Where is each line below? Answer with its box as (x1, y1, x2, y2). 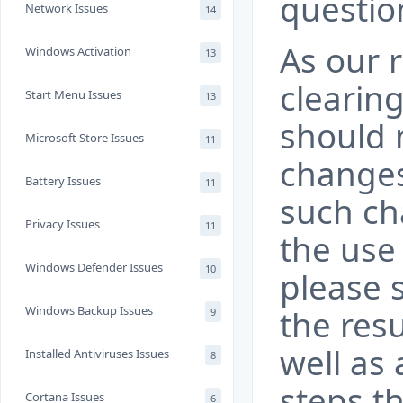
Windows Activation (25, 43, 131, 59)
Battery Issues (25, 173, 101, 189)
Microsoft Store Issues (25, 130, 144, 146)
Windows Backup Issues (25, 302, 153, 318)
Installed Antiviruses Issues (25, 345, 169, 362)
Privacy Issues (25, 216, 100, 232)
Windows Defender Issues (25, 259, 163, 275)
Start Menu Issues (25, 86, 121, 103)
